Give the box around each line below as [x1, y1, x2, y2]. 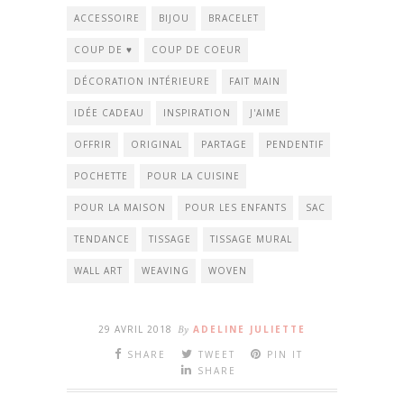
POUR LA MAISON [74, 201, 166, 214]
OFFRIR [74, 138, 112, 151]
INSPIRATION [163, 106, 231, 119]
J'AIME [250, 106, 281, 119]
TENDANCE [74, 233, 130, 245]
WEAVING [142, 264, 189, 277]
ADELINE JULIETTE [193, 323, 306, 335]
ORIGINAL [131, 138, 182, 151]
